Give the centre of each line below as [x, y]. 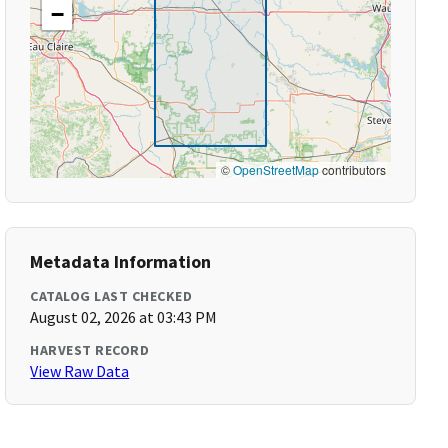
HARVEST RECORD [90, 350]
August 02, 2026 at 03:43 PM [124, 317]
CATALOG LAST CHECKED [111, 296]
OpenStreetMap [275, 169]
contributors [352, 169]
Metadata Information [121, 261]
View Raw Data [80, 371]
